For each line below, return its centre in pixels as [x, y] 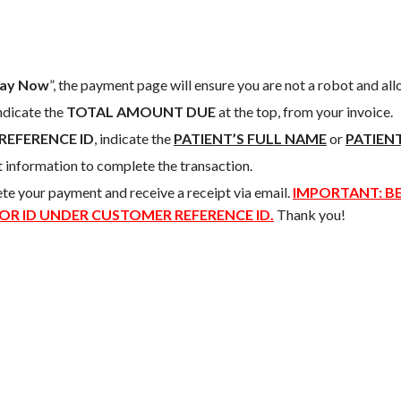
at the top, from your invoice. [304, 111]
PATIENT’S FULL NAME [250, 138]
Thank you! [310, 214]
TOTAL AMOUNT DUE [141, 111]
